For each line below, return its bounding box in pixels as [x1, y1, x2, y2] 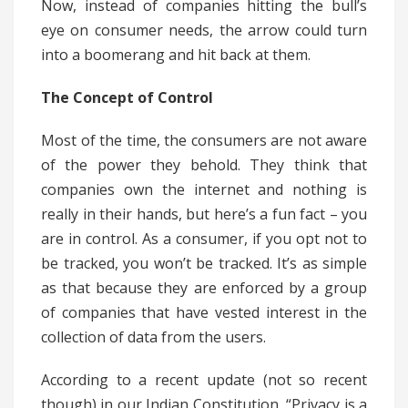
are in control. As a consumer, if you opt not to [41, 229, 367, 250]
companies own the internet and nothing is [41, 179, 367, 200]
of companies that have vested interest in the [41, 302, 367, 323]
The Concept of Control [41, 87, 213, 108]
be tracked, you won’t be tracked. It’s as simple [41, 253, 367, 274]
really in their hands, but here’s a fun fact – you [41, 204, 367, 225]
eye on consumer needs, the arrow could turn [41, 20, 367, 41]
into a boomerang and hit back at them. [41, 45, 311, 66]
